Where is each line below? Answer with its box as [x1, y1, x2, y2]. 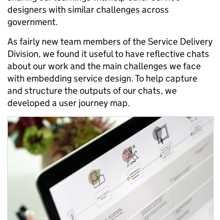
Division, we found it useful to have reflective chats [7, 48, 209, 59]
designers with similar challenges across [7, 4, 169, 15]
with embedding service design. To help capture [7, 73, 197, 84]
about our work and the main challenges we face [7, 60, 201, 72]
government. [7, 16, 60, 27]
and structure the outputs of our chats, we [7, 85, 177, 96]
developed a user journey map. [7, 97, 130, 109]
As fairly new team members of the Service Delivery [7, 36, 213, 47]
